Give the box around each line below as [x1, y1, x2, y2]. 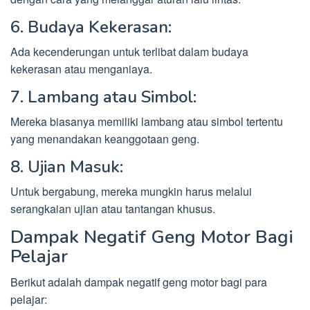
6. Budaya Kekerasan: [10, 16, 172, 39]
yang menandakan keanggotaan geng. [10, 131, 199, 147]
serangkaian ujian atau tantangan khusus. [10, 201, 215, 217]
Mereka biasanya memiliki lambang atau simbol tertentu [10, 113, 283, 130]
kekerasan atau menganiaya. [10, 61, 152, 77]
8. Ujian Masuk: [10, 156, 123, 179]
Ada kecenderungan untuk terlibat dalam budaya [10, 44, 248, 60]
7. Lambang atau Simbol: [10, 86, 197, 109]
